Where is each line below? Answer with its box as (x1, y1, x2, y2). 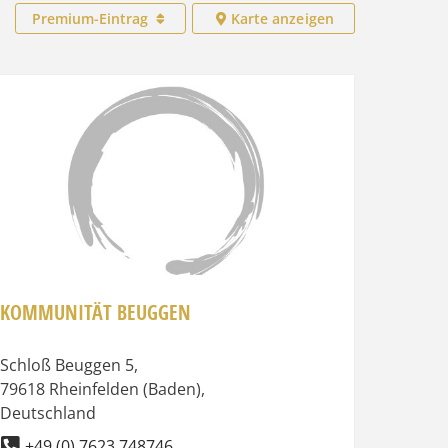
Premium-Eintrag (31, 9, 152, 28)
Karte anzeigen (230, 9, 334, 28)
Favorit (329, 88, 394, 116)
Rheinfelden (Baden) (48, 377, 201, 400)
